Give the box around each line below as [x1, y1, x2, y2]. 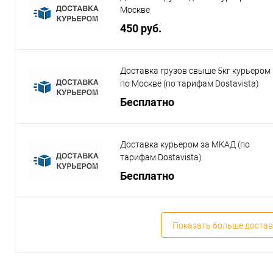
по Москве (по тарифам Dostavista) [120, 79, 259, 88]
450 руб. [120, 21, 161, 35]
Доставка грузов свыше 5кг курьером [120, 66, 271, 76]
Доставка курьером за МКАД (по [120, 140, 250, 149]
